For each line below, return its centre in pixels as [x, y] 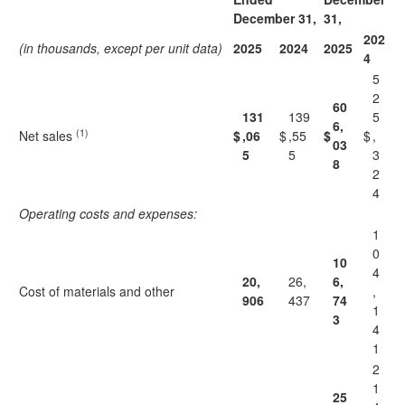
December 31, [275, 18]
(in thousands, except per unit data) [121, 48]
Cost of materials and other [97, 291]
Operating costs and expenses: [108, 213]
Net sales [47, 136]
